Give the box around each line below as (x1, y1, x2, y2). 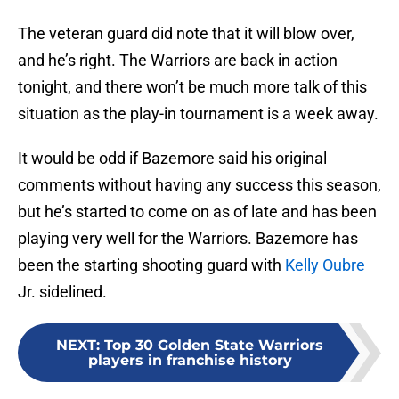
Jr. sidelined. (18, 282, 107, 302)
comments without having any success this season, (18, 175, 381, 195)
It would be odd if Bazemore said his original (18, 149, 327, 168)
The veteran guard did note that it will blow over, (18, 24, 354, 44)
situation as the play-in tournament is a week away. (18, 104, 379, 124)
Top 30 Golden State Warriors (104, 337, 323, 354)
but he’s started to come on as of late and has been (18, 202, 377, 222)
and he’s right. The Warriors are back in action (18, 51, 338, 70)
